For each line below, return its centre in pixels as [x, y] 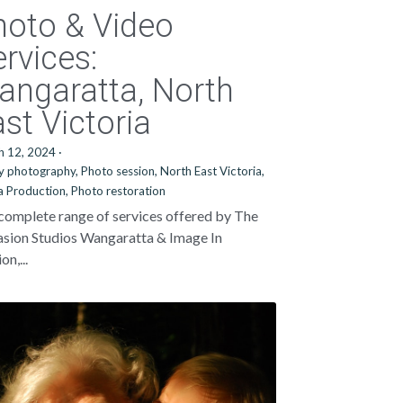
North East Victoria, [213, 171]
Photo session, [120, 171]
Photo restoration [119, 191]
